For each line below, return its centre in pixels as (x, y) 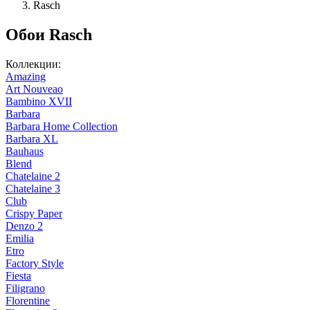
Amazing (26, 77)
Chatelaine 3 (33, 189)
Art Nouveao (34, 89)
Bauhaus (25, 152)
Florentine (28, 301)
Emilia (20, 239)
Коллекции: (33, 64)
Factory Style (35, 264)
